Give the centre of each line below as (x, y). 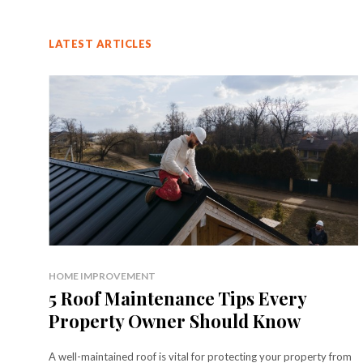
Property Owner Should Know (175, 320)
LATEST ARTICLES (100, 43)
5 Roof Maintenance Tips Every (178, 298)
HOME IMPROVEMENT (102, 275)
